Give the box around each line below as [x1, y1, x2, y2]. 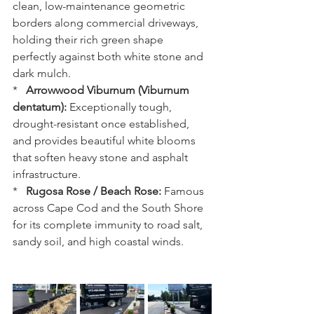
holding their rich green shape [13, 33, 166, 46]
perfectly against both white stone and [13, 50, 206, 63]
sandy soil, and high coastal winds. [13, 235, 184, 248]
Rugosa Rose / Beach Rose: [26, 184, 161, 198]
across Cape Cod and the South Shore [13, 201, 206, 214]
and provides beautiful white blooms [13, 134, 198, 147]
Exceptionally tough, [67, 100, 175, 114]
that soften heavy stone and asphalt [13, 151, 191, 164]
